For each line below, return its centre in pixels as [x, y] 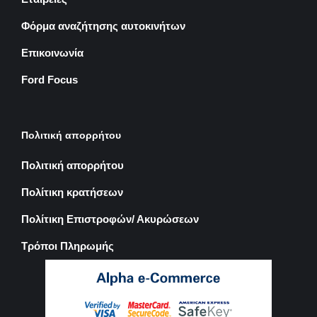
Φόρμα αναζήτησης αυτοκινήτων [103, 26]
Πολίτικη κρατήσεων [72, 192]
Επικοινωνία [52, 53]
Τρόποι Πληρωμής [68, 246]
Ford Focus [50, 80]
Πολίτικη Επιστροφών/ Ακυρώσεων [110, 219]
